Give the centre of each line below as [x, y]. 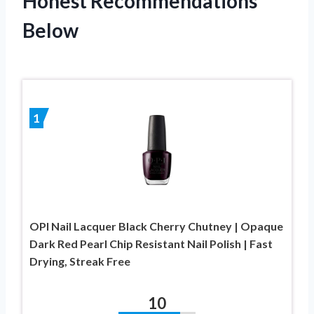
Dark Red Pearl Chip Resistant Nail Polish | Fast [151, 243]
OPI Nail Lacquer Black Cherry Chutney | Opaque [156, 226]
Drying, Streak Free [80, 261]
